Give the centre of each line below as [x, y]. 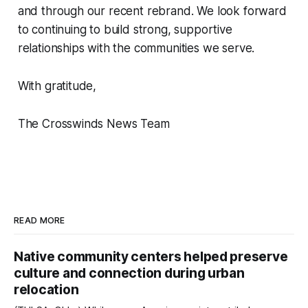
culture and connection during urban [129, 274]
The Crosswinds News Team [93, 124]
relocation [46, 290]
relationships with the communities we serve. [138, 48]
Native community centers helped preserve [151, 257]
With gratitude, [58, 86]
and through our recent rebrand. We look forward [152, 11]
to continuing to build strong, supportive [125, 30]
